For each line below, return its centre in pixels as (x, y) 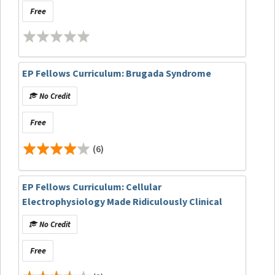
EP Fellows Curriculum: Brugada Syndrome (117, 73)
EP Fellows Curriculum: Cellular (92, 187)
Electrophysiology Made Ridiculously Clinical (122, 202)
